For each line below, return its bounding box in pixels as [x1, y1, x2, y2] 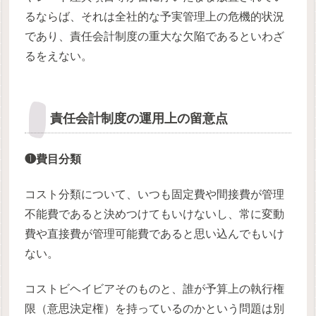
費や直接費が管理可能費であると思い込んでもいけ [25, 228, 285, 241]
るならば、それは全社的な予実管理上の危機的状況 [25, 10, 285, 23]
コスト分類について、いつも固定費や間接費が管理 [25, 188, 285, 201]
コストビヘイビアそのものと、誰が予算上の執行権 [25, 283, 285, 296]
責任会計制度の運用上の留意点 [50, 111, 229, 126]
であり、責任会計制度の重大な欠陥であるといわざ [25, 30, 285, 42]
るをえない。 [25, 49, 93, 62]
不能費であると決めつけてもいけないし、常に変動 [25, 208, 285, 221]
